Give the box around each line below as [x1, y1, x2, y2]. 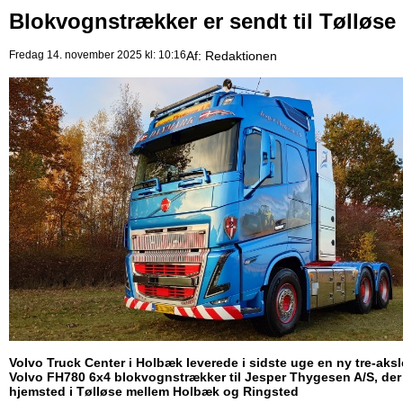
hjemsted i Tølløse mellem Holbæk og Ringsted [9, 384, 299, 399]
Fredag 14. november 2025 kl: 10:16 [9, 49, 186, 62]
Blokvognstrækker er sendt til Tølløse [9, 9, 396, 33]
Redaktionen [205, 49, 277, 64]
